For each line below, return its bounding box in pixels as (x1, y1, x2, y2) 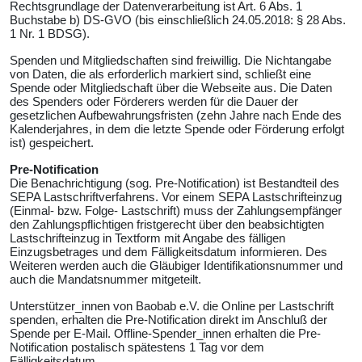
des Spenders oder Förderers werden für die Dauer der (10, 95, 298, 108)
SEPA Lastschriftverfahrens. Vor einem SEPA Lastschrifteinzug (10, 190, 342, 204)
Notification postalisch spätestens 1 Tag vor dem (10, 340, 264, 354)
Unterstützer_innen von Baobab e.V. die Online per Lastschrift (10, 299, 334, 313)
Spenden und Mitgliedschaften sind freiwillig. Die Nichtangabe (10, 53, 331, 67)
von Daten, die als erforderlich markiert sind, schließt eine (10, 67, 311, 81)
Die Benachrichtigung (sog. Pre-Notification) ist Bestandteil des (10, 176, 339, 190)
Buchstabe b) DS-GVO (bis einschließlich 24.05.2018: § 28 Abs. (10, 13, 346, 27)
